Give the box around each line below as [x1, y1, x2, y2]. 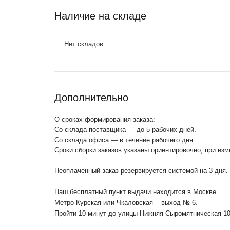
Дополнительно [54, 91, 128, 103]
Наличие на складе [54, 10, 146, 22]
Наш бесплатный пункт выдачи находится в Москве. [54, 187, 218, 196]
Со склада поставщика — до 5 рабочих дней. [54, 125, 198, 133]
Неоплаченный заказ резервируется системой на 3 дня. [54, 166, 228, 175]
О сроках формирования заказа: [54, 115, 155, 123]
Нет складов [64, 40, 103, 48]
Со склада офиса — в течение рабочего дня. [54, 136, 197, 144]
